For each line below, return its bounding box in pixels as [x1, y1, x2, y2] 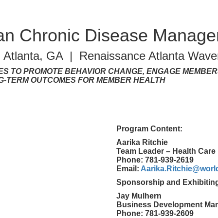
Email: [116, 164, 141, 173]
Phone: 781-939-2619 [116, 155, 194, 164]
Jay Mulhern [116, 191, 162, 200]
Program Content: [116, 124, 182, 133]
